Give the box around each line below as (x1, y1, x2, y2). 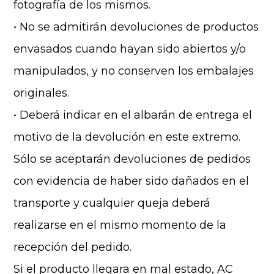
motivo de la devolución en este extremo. (13, 130, 241, 144)
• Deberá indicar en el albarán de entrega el (13, 108, 253, 122)
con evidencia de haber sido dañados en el (13, 174, 250, 188)
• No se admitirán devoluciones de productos (13, 20, 259, 34)
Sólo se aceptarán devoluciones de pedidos (13, 152, 251, 166)
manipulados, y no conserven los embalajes (13, 64, 254, 78)
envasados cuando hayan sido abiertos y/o (13, 42, 246, 56)
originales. (13, 86, 70, 100)
